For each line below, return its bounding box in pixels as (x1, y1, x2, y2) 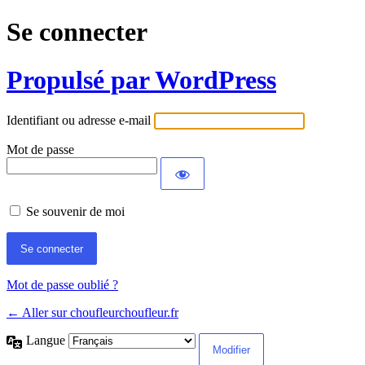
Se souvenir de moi (26, 204, 125, 219)
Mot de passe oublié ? (7, 278, 118, 292)
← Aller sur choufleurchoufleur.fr (7, 306, 178, 320)
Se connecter (7, 17, 147, 47)
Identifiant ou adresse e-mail (7, 113, 151, 128)
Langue (26, 333, 68, 348)
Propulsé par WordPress (7, 64, 276, 95)
